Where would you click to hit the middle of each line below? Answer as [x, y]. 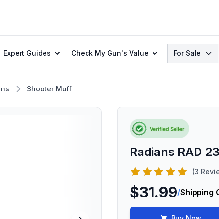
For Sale [187, 53]
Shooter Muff [49, 89]
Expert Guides [27, 53]
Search [180, 49]
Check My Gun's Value [110, 53]
